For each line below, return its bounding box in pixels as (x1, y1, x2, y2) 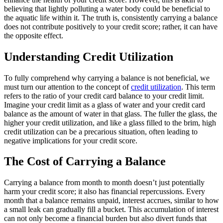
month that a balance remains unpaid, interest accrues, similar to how (4, 196, 219, 205)
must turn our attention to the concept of (4, 82, 131, 91)
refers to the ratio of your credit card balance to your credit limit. (4, 91, 204, 100)
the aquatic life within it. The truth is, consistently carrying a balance (4, 13, 218, 22)
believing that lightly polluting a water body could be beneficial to (4, 4, 210, 13)
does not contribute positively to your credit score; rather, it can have (4, 22, 218, 31)
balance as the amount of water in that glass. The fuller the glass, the (4, 109, 217, 118)
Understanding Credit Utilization (4, 50, 173, 63)
